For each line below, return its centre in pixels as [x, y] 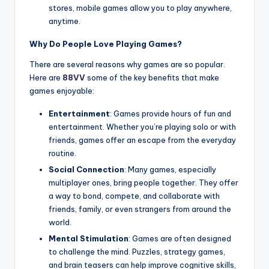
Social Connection [86, 169]
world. [60, 222]
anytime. [65, 21]
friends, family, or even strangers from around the [140, 209]
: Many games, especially [170, 169]
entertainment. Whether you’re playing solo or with [142, 126]
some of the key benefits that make [152, 77]
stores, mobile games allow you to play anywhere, [140, 8]
